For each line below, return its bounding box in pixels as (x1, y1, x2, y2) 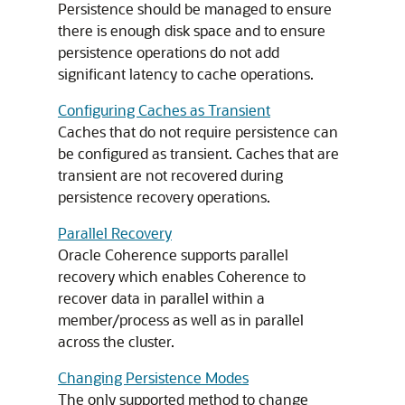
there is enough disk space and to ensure (58, 21, 325, 40)
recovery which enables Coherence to (58, 267, 306, 286)
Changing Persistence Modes (58, 368, 249, 387)
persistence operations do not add (58, 42, 279, 61)
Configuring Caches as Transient (58, 100, 270, 119)
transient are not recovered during (58, 165, 283, 184)
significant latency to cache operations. (58, 64, 314, 83)
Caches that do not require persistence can (58, 122, 338, 141)
